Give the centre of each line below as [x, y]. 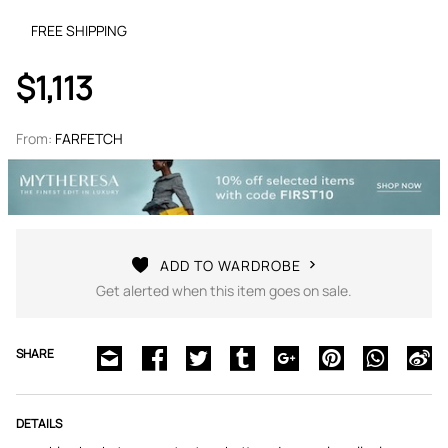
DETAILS [39, 423]
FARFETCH [89, 138]
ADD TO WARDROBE [230, 265]
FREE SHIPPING [79, 30]
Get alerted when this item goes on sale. [224, 290]
